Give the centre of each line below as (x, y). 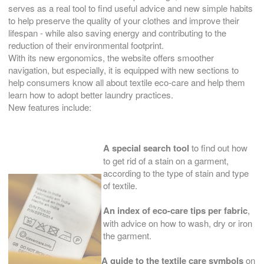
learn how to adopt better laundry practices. (91, 94)
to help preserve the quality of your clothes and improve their (124, 20)
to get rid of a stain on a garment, (166, 160)
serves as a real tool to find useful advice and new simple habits (131, 8)
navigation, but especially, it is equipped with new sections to (123, 70)
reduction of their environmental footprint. (86, 45)
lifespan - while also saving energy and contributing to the (117, 32)
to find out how (219, 147)
